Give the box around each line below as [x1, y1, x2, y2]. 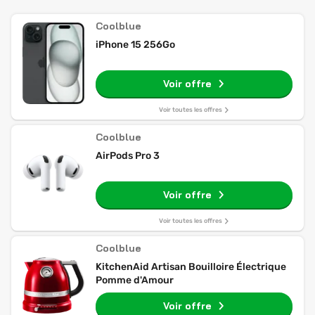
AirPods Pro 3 [96, 150, 160, 162]
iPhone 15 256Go [96, 39, 175, 51]
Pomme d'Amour [96, 274, 174, 286]
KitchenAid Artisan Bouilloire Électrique [96, 261, 286, 273]
